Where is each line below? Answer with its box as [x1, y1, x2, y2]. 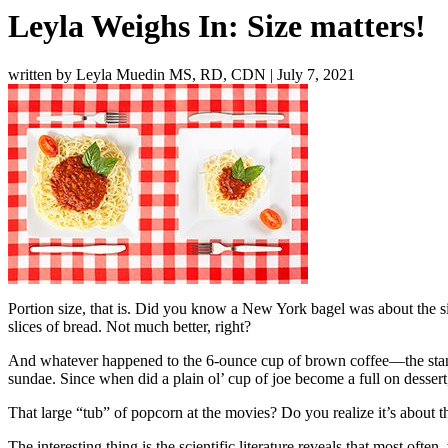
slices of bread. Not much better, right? [8, 318, 251, 336]
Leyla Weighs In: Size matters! [8, 8, 426, 44]
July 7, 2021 [277, 66, 355, 84]
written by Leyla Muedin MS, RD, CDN [8, 66, 266, 84]
